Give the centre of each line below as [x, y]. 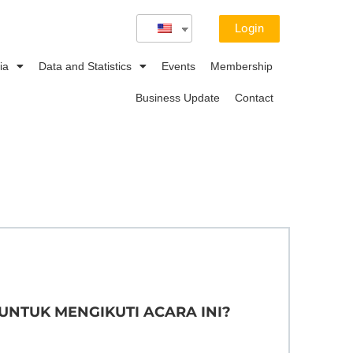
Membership [241, 66]
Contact [255, 98]
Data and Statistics [85, 66]
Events [178, 66]
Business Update [178, 98]
